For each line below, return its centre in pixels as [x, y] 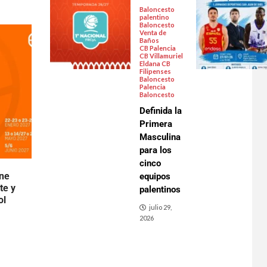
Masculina [160, 137]
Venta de [153, 33]
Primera [156, 124]
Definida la [160, 111]
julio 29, [160, 207]
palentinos [160, 190]
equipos [155, 177]
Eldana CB [155, 64]
